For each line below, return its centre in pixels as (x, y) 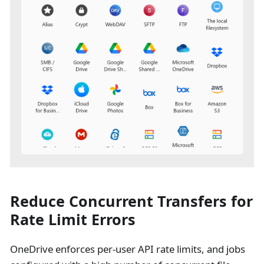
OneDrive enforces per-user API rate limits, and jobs (127, 249)
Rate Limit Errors (72, 220)
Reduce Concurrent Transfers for (131, 201)
